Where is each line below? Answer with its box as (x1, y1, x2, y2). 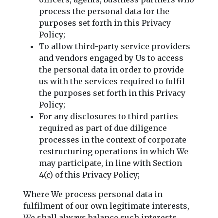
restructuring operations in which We (39, 146, 188, 156)
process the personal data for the (39, 6, 169, 16)
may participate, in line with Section (39, 158, 182, 168)
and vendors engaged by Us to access (39, 53, 183, 63)
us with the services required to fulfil (39, 76, 185, 86)
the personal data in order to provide (39, 64, 184, 74)
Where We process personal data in (23, 189, 163, 199)
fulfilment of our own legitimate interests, (23, 200, 189, 211)
